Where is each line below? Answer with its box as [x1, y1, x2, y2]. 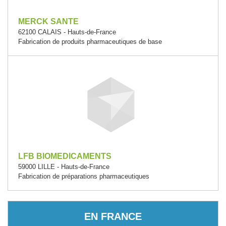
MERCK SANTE [18, 17, 79, 26]
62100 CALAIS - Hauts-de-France [18, 28, 116, 36]
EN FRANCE [84, 210, 142, 222]
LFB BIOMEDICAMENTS [18, 152, 111, 160]
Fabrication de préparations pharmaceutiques [18, 173, 149, 180]
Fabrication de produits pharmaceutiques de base [18, 38, 162, 45]
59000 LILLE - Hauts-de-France [18, 163, 109, 171]
